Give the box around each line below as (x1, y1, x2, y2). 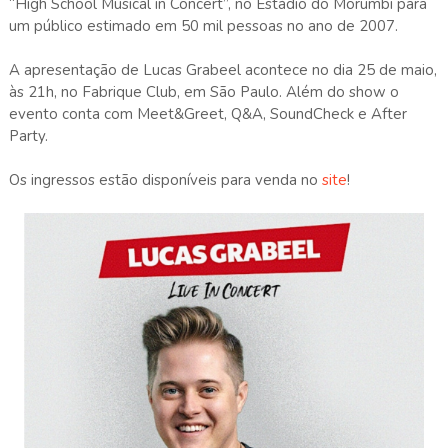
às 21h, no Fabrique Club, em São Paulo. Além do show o (8, 81, 399, 102)
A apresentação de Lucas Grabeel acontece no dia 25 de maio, (8, 59, 437, 80)
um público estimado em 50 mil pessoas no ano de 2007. (8, 15, 398, 36)
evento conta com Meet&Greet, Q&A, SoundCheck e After (8, 103, 407, 124)
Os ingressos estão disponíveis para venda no (8, 169, 322, 190)
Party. (8, 125, 48, 146)
